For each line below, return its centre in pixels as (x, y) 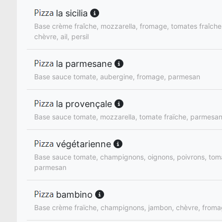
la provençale (84, 104)
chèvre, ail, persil (61, 37)
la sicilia (72, 13)
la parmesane (84, 64)
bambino (74, 195)
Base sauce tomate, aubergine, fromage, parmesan (117, 77)
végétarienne (83, 144)
